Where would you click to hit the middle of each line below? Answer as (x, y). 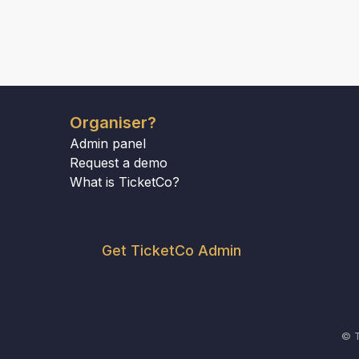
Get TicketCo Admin (171, 250)
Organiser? (113, 123)
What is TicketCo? (125, 182)
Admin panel (108, 143)
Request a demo (119, 163)
